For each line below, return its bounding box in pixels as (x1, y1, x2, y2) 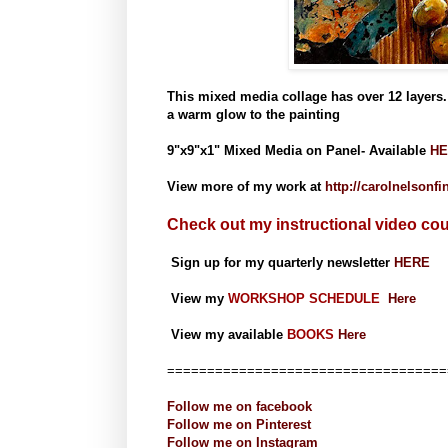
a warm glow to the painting (167, 106, 340, 122)
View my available (167, 326, 287, 342)
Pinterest (256, 416, 311, 432)
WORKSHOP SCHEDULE (228, 290, 388, 306)
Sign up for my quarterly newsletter (171, 254, 394, 270)
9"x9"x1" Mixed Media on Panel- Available (167, 142, 430, 158)
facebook (256, 398, 312, 414)
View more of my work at (167, 178, 325, 194)
